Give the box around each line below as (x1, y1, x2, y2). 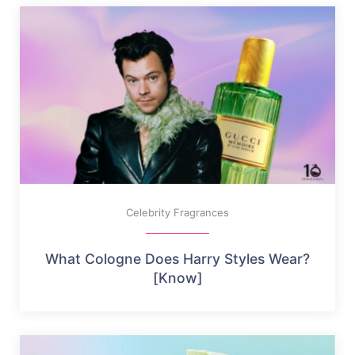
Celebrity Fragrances (126, 205, 229, 219)
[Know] (152, 269, 203, 286)
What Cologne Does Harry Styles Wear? (45, 250, 310, 267)
